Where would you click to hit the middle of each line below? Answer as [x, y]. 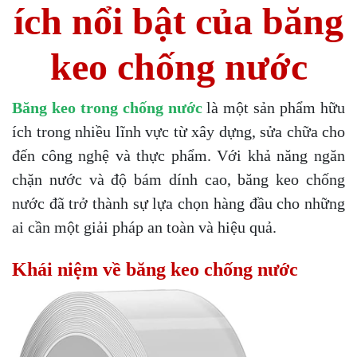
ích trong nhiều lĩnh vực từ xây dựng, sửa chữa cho [178, 131]
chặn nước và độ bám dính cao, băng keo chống [178, 179]
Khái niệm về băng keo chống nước [155, 269]
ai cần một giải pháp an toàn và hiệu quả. [144, 227]
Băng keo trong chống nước [107, 107]
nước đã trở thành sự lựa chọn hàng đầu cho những [178, 203]
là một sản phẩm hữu [274, 107]
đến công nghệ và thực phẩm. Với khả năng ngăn [178, 155]
